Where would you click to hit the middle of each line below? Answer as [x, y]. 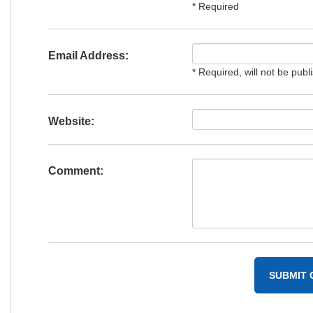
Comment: [75, 171]
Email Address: [88, 56]
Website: [71, 121]
